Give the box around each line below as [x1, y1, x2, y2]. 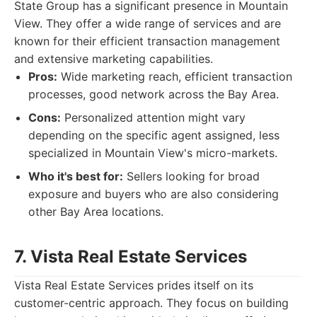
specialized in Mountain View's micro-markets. [28, 146, 277, 160]
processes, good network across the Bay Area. [28, 87, 279, 101]
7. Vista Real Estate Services [14, 246, 247, 267]
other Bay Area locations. [28, 204, 163, 219]
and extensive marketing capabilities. [14, 52, 213, 66]
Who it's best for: [28, 169, 123, 183]
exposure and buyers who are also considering [28, 187, 279, 201]
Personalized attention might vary [61, 110, 246, 125]
